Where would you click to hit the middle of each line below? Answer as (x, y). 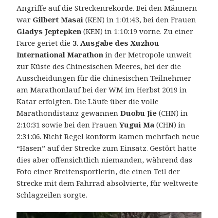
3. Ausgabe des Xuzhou (116, 43)
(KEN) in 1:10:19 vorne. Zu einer (137, 31)
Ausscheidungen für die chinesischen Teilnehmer (104, 78)
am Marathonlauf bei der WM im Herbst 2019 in (102, 90)
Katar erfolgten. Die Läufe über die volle (88, 101)
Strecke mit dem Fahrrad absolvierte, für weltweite (108, 183)
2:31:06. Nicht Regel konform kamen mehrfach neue (108, 136)
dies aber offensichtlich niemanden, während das (105, 160)
